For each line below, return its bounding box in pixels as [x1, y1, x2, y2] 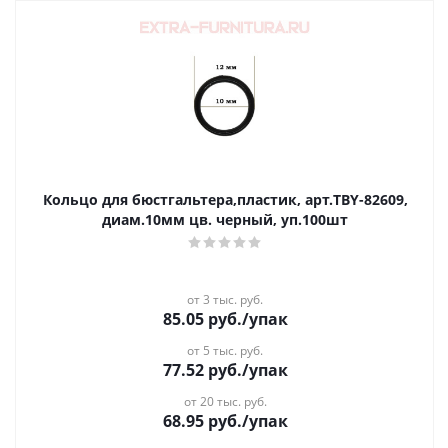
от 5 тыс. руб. [187, 342, 263, 359]
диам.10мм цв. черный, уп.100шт [102, 210, 348, 229]
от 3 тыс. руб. [187, 291, 263, 308]
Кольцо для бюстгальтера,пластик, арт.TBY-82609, [42, 190, 408, 209]
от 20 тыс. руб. [183, 393, 267, 410]
